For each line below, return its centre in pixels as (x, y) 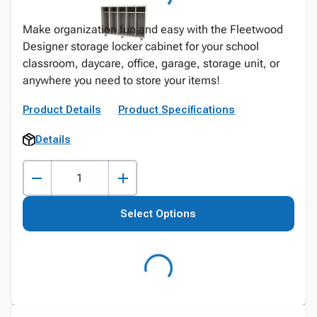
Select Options (158, 214)
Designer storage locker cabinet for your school (141, 46)
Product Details (62, 110)
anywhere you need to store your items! (121, 80)
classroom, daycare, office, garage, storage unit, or (151, 63)
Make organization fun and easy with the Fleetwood (153, 29)
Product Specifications (177, 110)
